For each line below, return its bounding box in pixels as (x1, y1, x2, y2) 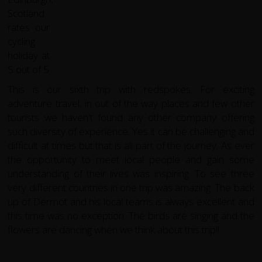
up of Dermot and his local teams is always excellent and (8, 195, 254, 209)
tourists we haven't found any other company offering (8, 111, 254, 125)
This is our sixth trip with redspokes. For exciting (8, 82, 254, 96)
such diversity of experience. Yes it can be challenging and (8, 125, 254, 139)
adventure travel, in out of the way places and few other (8, 96, 254, 111)
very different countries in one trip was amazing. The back (8, 181, 254, 195)
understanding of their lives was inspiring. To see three (8, 167, 254, 181)
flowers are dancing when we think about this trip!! (8, 223, 220, 237)
